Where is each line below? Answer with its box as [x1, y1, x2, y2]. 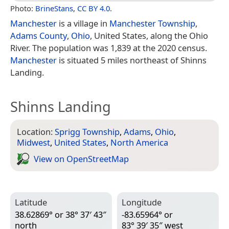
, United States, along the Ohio [90, 29, 208, 41]
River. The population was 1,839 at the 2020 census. [10, 41, 207, 54]
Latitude [15, 196, 47, 208]
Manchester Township [109, 17, 195, 29]
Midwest [17, 136, 50, 148]
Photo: [10, 3, 35, 13]
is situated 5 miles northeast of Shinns [57, 54, 207, 66]
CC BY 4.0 [77, 3, 110, 13]
